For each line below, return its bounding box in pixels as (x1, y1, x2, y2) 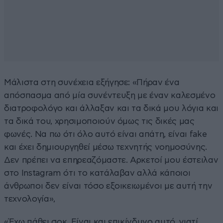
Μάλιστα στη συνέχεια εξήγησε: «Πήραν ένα (4, 78, 180, 87)
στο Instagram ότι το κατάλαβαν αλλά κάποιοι (4, 168, 191, 177)
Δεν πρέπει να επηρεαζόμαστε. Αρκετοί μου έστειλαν (4, 155, 219, 164)
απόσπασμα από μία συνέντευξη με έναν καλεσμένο (4, 91, 216, 100)
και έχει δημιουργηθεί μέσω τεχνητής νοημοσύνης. (4, 142, 208, 151)
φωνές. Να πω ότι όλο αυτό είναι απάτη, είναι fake (4, 129, 207, 138)
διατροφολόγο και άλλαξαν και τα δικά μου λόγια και (4, 104, 219, 112)
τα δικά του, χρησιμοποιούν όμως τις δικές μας (4, 116, 195, 125)
